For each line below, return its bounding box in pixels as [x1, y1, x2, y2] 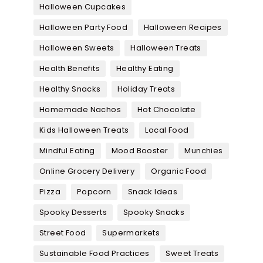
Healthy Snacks [39, 83, 101, 95]
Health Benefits [39, 63, 100, 75]
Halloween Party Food [39, 22, 127, 33]
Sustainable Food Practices [39, 248, 150, 259]
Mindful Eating [39, 145, 95, 157]
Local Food [145, 124, 189, 136]
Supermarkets [102, 227, 160, 239]
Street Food [39, 227, 86, 239]
